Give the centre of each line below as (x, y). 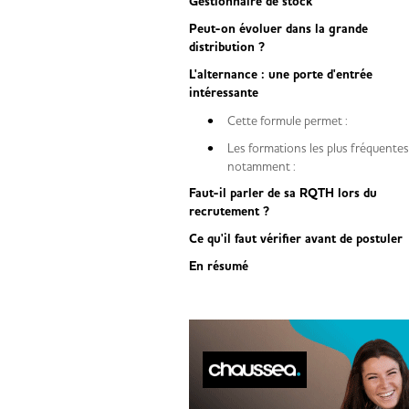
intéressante (224, 93)
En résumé (219, 267)
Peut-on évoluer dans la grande (278, 29)
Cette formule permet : (288, 121)
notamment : (262, 166)
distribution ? (227, 47)
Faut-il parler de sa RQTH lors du (283, 194)
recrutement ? (229, 212)
